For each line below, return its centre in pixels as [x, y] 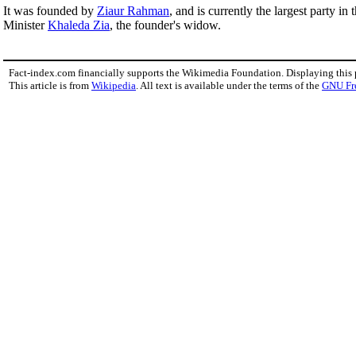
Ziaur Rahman [133, 10]
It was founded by [50, 10]
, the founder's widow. [165, 25]
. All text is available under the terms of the [229, 85]
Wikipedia [114, 85]
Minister [25, 25]
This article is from [50, 85]
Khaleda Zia [79, 25]
